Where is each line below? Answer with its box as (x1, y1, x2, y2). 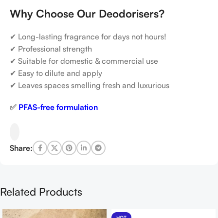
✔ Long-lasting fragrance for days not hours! (10, 32, 166, 41)
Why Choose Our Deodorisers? (10, 7, 164, 20)
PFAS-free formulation (18, 102, 98, 112)
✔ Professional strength (10, 44, 92, 54)
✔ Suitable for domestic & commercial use (10, 56, 158, 66)
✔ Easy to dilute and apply (10, 68, 102, 78)
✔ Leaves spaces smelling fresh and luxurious (10, 80, 169, 90)
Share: (10, 143, 33, 153)
